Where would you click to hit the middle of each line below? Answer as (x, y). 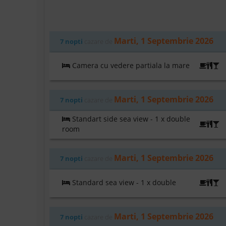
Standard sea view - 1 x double (123, 183)
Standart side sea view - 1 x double (130, 119)
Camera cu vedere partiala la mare (130, 66)
